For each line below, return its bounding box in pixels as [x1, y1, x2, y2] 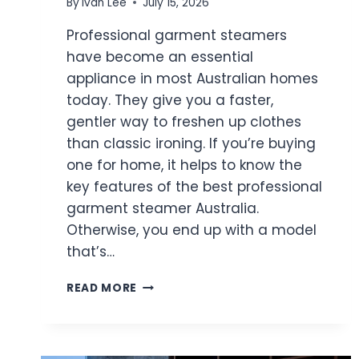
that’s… [67, 241, 115, 261]
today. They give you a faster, [67, 90, 273, 110]
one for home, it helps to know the [67, 155, 302, 175]
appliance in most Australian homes [67, 68, 318, 88]
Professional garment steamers [67, 25, 287, 45]
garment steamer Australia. [67, 198, 259, 218]
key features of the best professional [67, 176, 322, 196]
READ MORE [67, 280, 138, 296]
